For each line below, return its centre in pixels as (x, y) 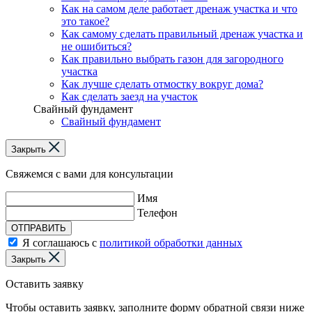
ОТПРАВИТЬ (39, 228)
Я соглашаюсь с (61, 242)
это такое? (85, 21)
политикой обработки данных (171, 242)
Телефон (157, 212)
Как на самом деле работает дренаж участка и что (179, 8)
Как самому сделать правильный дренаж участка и (182, 33)
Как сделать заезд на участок (130, 96)
